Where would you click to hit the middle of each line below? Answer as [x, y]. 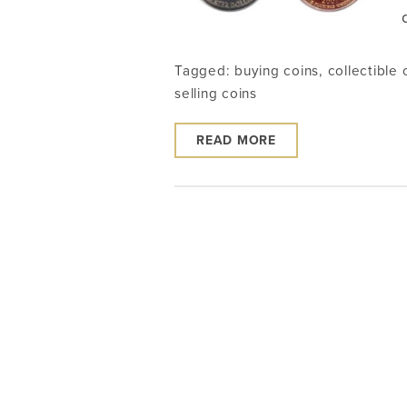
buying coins [277, 70]
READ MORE [236, 140]
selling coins [216, 93]
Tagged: [204, 70]
